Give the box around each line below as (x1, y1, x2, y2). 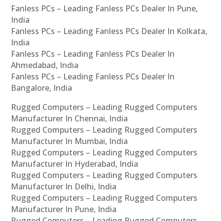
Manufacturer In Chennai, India (11, 113, 128, 124)
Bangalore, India (11, 82, 73, 94)
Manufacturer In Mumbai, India (11, 136, 128, 147)
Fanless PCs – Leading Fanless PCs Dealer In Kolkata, (11, 26, 208, 37)
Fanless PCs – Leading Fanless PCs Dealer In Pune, (11, 3, 198, 14)
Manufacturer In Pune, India (11, 204, 117, 215)
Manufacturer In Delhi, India (11, 181, 117, 192)
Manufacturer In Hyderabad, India (11, 158, 139, 170)
